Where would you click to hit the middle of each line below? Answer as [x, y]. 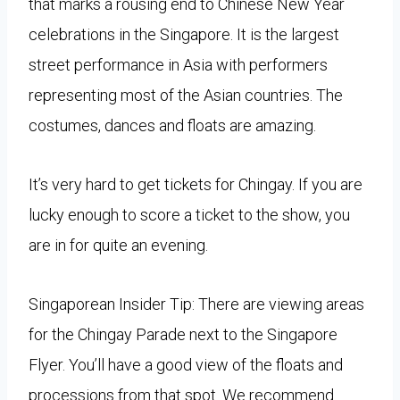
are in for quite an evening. [118, 245]
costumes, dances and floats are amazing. [172, 125]
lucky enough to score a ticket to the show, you [189, 214]
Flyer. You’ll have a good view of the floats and [186, 364]
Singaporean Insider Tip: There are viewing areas [196, 304]
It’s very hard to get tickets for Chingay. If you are [196, 184]
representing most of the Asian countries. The [186, 95]
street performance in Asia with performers [178, 64]
